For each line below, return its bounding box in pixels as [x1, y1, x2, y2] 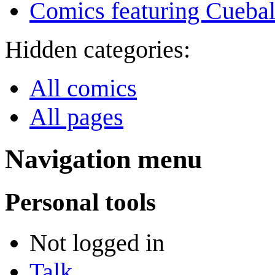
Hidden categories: [5, 36, 190, 64]
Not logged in [29, 228, 165, 257]
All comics [29, 74, 137, 103]
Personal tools [5, 188, 156, 217]
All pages [29, 103, 123, 131]
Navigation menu [5, 144, 202, 175]
